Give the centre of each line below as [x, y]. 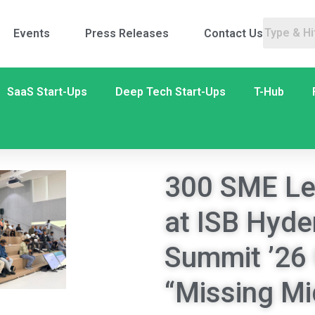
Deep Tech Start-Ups [171, 92]
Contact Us [234, 33]
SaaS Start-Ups [47, 92]
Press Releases [127, 33]
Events [32, 33]
